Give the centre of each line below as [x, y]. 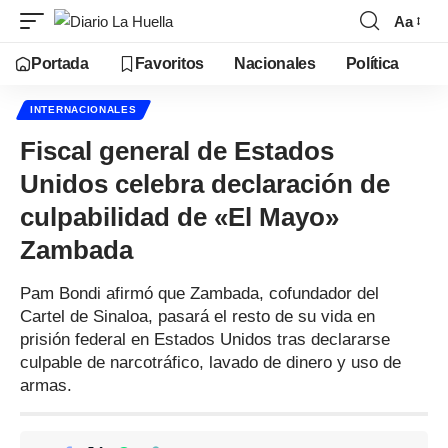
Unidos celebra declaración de [205, 184]
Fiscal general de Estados [177, 151]
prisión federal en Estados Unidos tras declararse [205, 339]
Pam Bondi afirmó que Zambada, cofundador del [199, 293]
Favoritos [169, 63]
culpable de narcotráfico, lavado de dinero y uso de [210, 362]
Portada [60, 63]
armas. [46, 385]
